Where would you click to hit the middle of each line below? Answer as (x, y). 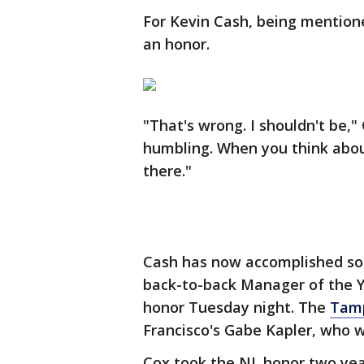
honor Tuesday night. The (236, 308)
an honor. (176, 44)
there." (167, 171)
